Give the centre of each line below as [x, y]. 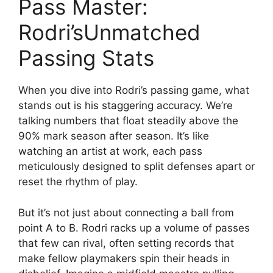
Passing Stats [86, 58]
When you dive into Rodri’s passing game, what [134, 90]
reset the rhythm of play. [78, 182]
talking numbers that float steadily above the [128, 121]
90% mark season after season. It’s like [114, 136]
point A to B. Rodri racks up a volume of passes [134, 228]
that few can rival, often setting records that [126, 243]
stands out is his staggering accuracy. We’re [126, 105]
